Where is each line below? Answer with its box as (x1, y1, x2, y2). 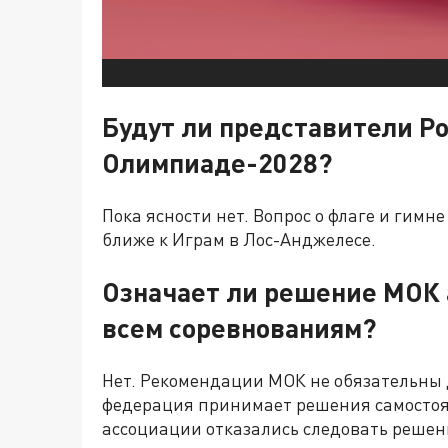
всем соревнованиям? (102, 310, 376, 344)
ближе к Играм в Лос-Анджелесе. (102, 228, 376, 251)
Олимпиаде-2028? (102, 146, 332, 179)
